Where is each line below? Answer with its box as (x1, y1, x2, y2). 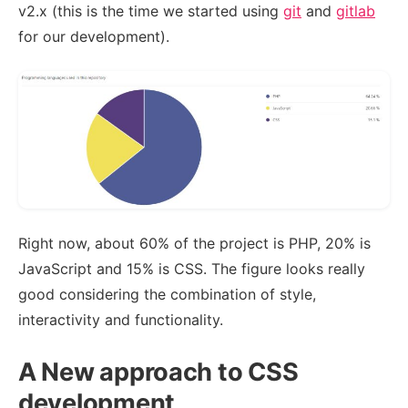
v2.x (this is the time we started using (18, 2, 283, 21)
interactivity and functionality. (18, 310, 223, 329)
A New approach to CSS (18, 357, 299, 388)
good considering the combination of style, (18, 284, 316, 303)
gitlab (336, 2, 375, 21)
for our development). (18, 27, 169, 46)
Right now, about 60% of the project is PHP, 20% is (18, 233, 371, 252)
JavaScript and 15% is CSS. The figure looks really (18, 259, 365, 278)
